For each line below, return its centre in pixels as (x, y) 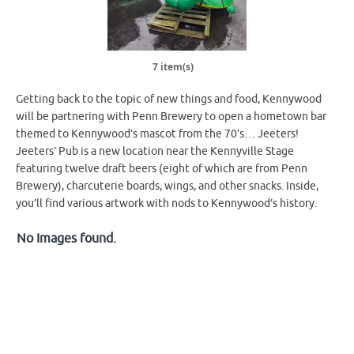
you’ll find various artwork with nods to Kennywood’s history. (166, 203)
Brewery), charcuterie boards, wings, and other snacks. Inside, (167, 186)
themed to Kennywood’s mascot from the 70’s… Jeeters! (157, 134)
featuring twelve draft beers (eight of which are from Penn (162, 168)
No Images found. (66, 238)
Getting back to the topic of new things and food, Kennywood (169, 99)
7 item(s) (173, 66)
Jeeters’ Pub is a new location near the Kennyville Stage (155, 151)
